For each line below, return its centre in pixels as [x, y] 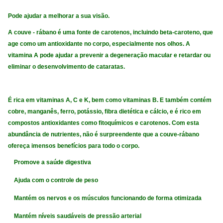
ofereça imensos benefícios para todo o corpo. [74, 146]
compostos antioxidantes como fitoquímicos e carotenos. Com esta [104, 123]
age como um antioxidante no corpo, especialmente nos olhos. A [99, 44]
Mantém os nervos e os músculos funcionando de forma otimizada [105, 198]
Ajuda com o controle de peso [53, 180]
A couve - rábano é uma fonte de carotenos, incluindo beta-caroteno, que [111, 33]
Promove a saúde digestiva [50, 162]
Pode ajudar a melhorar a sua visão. [59, 16]
